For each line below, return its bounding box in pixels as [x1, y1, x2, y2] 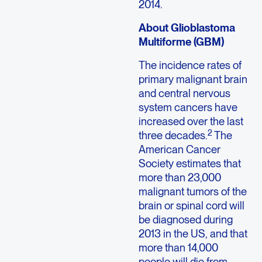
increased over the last [138, 115, 243, 128]
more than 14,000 [138, 241, 218, 254]
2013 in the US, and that [138, 227, 247, 240]
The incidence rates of [138, 58, 242, 72]
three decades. [138, 129, 208, 142]
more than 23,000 [138, 171, 221, 184]
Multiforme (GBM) [138, 35, 224, 49]
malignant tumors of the [138, 185, 247, 198]
